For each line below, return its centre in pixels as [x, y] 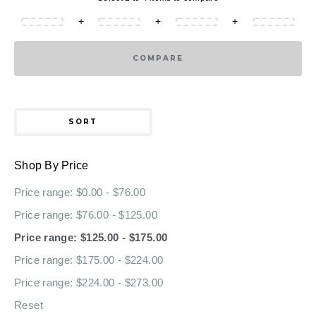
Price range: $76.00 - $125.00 [86, 214]
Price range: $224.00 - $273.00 [89, 283]
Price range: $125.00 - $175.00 [91, 238]
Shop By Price [51, 165]
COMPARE [158, 58]
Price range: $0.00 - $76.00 [80, 192]
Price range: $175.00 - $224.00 [89, 260]
